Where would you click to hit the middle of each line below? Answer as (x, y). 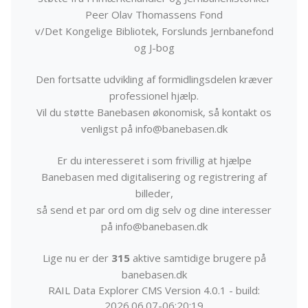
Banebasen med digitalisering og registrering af (154, 177)
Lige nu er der (77, 258)
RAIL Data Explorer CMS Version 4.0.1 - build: (154, 290)
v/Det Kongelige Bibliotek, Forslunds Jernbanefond (154, 31)
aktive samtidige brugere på (198, 258)
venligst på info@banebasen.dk (154, 129)
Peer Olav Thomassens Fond (154, 14)
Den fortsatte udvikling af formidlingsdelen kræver (154, 79)
